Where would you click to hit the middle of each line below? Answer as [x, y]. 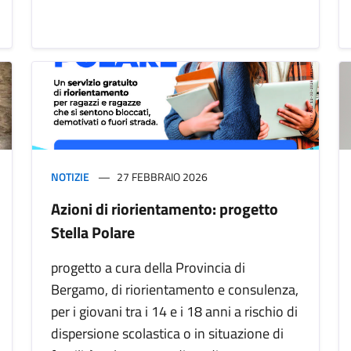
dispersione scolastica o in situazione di [167, 333]
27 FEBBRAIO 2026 [162, 176]
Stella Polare [93, 232]
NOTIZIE [70, 176]
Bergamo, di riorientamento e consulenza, [175, 289]
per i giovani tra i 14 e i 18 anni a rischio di [174, 311]
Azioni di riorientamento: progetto [165, 208]
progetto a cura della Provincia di [148, 267]
